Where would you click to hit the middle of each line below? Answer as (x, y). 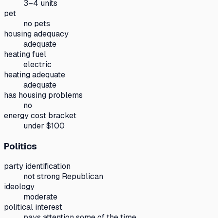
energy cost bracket (40, 116)
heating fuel (25, 54)
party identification (37, 166)
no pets (37, 24)
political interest (33, 207)
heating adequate (35, 75)
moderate (40, 197)
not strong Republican (63, 177)
